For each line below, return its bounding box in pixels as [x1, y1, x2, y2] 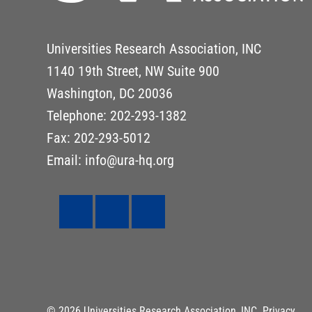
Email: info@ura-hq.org [47, 152, 175, 169]
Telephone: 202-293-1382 [47, 107, 187, 125]
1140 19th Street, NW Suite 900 [47, 63, 220, 80]
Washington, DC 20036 [47, 85, 173, 102]
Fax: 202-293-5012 [47, 130, 151, 147]
